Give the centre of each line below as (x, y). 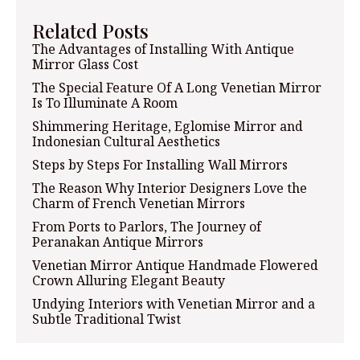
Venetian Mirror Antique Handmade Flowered (175, 265)
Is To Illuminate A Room (105, 102)
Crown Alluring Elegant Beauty (129, 280)
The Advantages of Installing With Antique (163, 49)
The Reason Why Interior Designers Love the (170, 188)
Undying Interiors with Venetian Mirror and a (174, 303)
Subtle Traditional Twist (106, 319)
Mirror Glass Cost (85, 64)
